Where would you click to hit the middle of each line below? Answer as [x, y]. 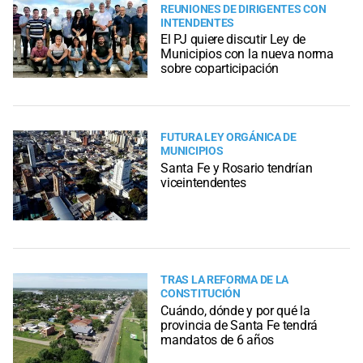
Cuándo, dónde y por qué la [235, 310]
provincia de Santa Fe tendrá [239, 325]
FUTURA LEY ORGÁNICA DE [228, 138]
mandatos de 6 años [217, 340]
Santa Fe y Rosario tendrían [237, 168]
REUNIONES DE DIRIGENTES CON [243, 9]
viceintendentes [203, 182]
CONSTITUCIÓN [201, 294]
